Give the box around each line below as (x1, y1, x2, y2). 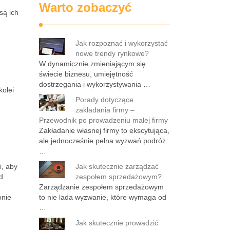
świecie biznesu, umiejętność (39, 70, 133, 78)
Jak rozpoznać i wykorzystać (75, 39, 168, 47)
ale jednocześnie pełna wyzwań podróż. (39, 137, 168, 145)
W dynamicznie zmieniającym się (39, 60, 146, 68)
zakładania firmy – (75, 106, 135, 114)
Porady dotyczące (75, 95, 133, 104)
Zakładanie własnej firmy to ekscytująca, (39, 126, 169, 135)
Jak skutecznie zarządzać (75, 162, 159, 170)
